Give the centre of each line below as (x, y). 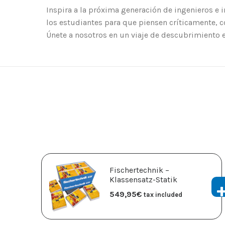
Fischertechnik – (139, 170)
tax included (163, 195)
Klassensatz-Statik (143, 180)
